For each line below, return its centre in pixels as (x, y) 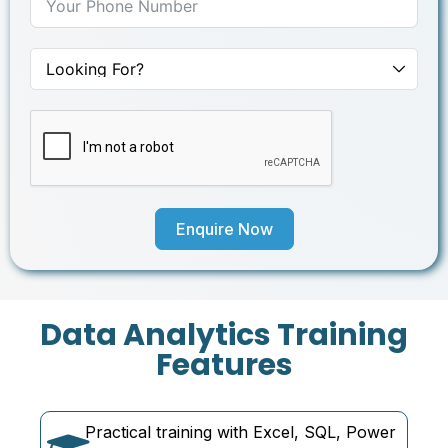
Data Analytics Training (224, 335)
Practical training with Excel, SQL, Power (240, 432)
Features (224, 365)
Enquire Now (224, 229)
